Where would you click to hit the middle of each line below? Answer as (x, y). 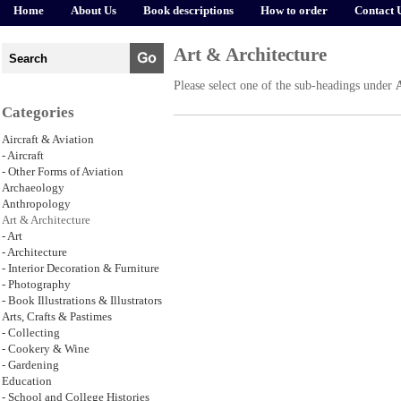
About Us (94, 11)
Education (27, 381)
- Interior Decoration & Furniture (81, 269)
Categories (38, 112)
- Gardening (30, 365)
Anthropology (36, 204)
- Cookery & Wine (46, 349)
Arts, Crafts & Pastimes (57, 317)
